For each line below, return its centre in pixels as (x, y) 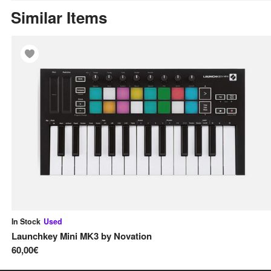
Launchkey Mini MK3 (55, 236)
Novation (133, 236)
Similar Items (59, 18)
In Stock (26, 221)
